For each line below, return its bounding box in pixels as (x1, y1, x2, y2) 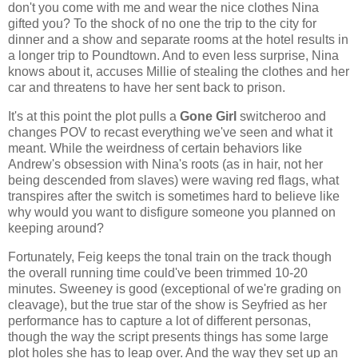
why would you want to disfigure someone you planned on (8, 205, 336, 219)
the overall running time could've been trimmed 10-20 (8, 265, 308, 280)
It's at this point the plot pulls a (8, 109, 180, 123)
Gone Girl (180, 109, 237, 123)
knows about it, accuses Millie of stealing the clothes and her (8, 64, 349, 78)
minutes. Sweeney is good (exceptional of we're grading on (8, 281, 341, 296)
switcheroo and (237, 109, 326, 123)
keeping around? (8, 221, 104, 235)
